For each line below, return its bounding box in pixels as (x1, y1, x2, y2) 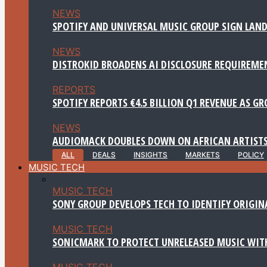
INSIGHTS (133, 150, 167, 159)
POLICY (238, 150, 264, 159)
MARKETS (185, 150, 220, 159)
